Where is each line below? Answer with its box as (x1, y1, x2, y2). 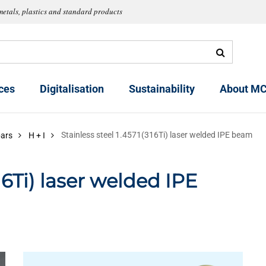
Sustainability (129, 83, 195, 96)
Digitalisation (40, 83, 104, 96)
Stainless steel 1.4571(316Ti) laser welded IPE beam (61, 130, 252, 140)
